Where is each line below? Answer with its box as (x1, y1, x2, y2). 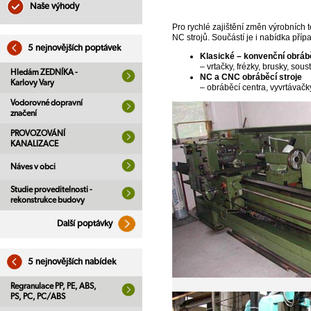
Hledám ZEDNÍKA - (10, 68, 78, 76)
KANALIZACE (10, 140, 58, 148)
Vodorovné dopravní (10, 99, 83, 107)
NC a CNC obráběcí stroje (200, 72, 302, 83)
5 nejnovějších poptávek (26, 44, 121, 53)
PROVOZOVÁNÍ (10, 129, 65, 137)
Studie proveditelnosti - (10, 185, 92, 194)
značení (10, 109, 37, 117)
